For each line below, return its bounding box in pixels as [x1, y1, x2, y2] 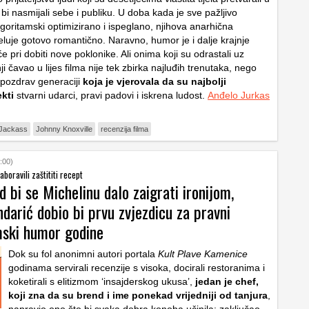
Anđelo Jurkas [208, 90, 270, 101]
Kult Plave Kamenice [158, 248, 248, 259]
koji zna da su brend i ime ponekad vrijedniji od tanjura [8, 290, 268, 301]
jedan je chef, [192, 276, 259, 287]
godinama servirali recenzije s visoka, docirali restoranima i [8, 262, 265, 273]
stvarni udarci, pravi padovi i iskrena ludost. [14, 90, 208, 101]
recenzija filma [101, 125, 148, 133]
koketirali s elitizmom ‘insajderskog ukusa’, [8, 276, 192, 287]
